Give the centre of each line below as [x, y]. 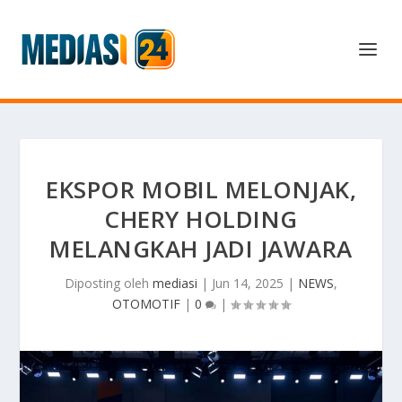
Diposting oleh [109, 283]
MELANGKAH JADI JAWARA [201, 249]
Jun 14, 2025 [248, 283]
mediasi [175, 283]
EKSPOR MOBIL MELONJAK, [201, 189]
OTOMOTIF [146, 304]
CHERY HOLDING [201, 219]
